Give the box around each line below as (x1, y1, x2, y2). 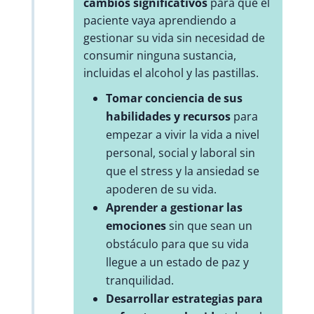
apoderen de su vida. (105, 182, 217, 198)
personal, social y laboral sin (105, 145, 255, 161)
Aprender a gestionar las (105, 200, 243, 216)
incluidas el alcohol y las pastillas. (83, 65, 259, 81)
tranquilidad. (105, 273, 174, 289)
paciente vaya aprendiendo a (83, 13, 236, 29)
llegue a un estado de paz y (105, 254, 249, 271)
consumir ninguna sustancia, (83, 48, 236, 64)
